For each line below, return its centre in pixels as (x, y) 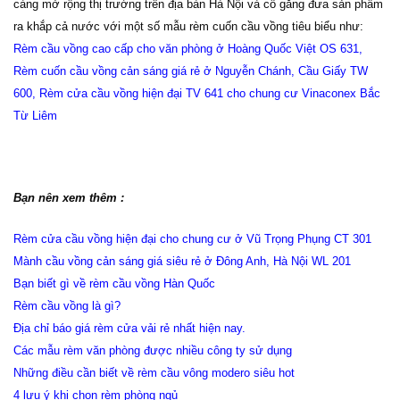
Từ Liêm (35, 116)
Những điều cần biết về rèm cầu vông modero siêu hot (154, 372)
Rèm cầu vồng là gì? (69, 305)
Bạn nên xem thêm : (69, 197)
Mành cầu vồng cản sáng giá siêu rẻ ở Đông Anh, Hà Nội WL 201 (182, 261)
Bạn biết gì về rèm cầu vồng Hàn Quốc (114, 283)
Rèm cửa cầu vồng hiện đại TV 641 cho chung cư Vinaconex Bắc (210, 94)
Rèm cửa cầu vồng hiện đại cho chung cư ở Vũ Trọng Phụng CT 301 (192, 238)
